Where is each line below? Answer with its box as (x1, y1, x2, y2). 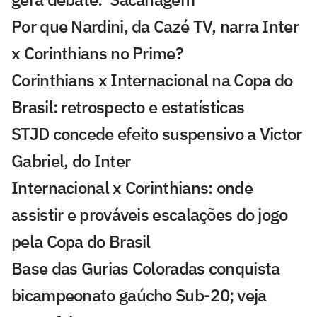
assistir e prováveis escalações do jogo (11, 203, 288, 226)
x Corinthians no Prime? (11, 42, 183, 65)
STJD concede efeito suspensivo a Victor (11, 122, 302, 146)
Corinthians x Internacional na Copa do (11, 69, 293, 92)
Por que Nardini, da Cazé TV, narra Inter (11, 15, 299, 38)
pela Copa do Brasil (11, 230, 151, 253)
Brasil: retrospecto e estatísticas (11, 96, 245, 119)
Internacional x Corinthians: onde (11, 176, 253, 200)
